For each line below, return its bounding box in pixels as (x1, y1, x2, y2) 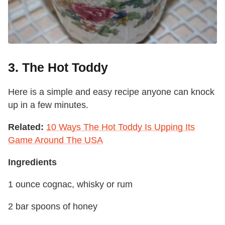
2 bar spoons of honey (8, 201, 97, 212)
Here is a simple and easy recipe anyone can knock (8, 87, 214, 97)
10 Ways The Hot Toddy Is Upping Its (46, 122, 195, 133)
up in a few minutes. (8, 100, 88, 110)
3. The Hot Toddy (8, 60, 108, 75)
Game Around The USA (8, 135, 103, 146)
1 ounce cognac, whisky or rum (8, 179, 133, 190)
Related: (8, 122, 44, 133)
